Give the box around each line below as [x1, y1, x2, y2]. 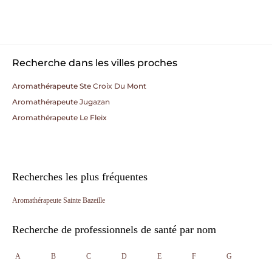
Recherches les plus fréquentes [12, 171, 148, 183]
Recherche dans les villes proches [12, 57, 177, 69]
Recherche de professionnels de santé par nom [12, 223, 216, 236]
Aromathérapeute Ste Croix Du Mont [12, 81, 146, 90]
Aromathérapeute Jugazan [12, 97, 110, 106]
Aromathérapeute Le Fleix [12, 113, 107, 122]
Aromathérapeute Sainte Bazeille [12, 196, 105, 205]
